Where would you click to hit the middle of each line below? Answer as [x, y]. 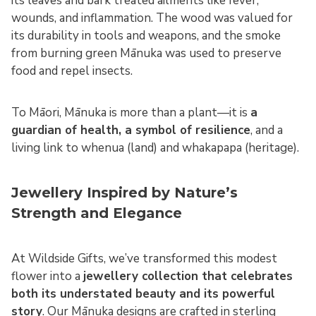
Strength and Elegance [97, 213]
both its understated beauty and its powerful [143, 293]
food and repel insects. [72, 71]
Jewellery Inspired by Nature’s [124, 192]
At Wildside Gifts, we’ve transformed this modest [144, 258]
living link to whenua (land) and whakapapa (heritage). [155, 147]
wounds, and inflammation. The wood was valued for [152, 18]
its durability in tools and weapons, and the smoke [146, 35]
